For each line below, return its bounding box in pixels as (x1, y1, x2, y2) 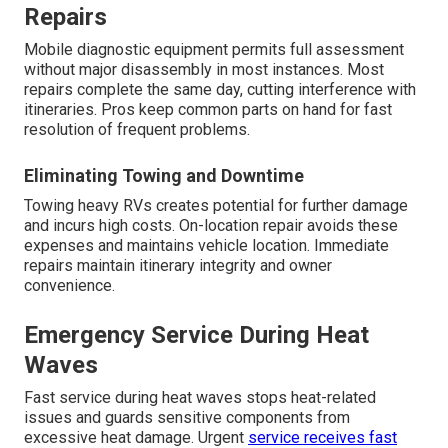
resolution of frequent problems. (24, 119, 250, 139)
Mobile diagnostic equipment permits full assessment (24, 39, 404, 59)
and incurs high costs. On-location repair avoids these (24, 215, 398, 235)
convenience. (24, 275, 115, 295)
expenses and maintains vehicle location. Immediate (24, 235, 389, 255)
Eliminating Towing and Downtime (24, 164, 304, 186)
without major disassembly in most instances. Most (24, 59, 384, 79)
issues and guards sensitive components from (24, 407, 350, 427)
